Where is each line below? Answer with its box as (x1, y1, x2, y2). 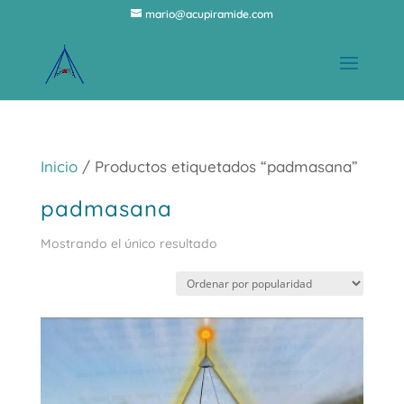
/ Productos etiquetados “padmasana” (77, 157, 358, 176)
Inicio (40, 157, 78, 176)
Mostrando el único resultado (40, 235, 217, 252)
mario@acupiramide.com (144, 7, 273, 21)
